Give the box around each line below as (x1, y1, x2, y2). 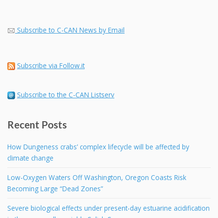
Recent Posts (7, 118, 67, 130)
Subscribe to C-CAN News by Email (17, 25, 125, 35)
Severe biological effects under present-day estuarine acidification (7, 203, 210, 213)
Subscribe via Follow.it (17, 60, 85, 70)
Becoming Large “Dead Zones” (7, 183, 103, 193)
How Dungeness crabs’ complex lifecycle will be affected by (7, 142, 189, 151)
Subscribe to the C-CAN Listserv (17, 90, 114, 99)
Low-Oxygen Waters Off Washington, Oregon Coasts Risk (7, 172, 186, 182)
